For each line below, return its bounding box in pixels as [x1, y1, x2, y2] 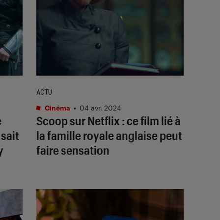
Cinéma [43, 103, 70, 112]
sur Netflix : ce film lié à [68, 113, 181, 128]
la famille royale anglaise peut [36, 128, 182, 142]
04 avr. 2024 [80, 103, 121, 112]
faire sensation [36, 142, 110, 157]
